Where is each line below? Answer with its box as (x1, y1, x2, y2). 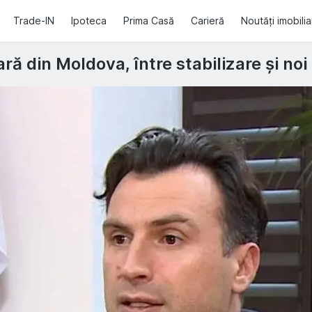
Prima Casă (123, 15, 174, 26)
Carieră (191, 15, 224, 26)
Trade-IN (13, 15, 54, 26)
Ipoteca (71, 15, 107, 26)
